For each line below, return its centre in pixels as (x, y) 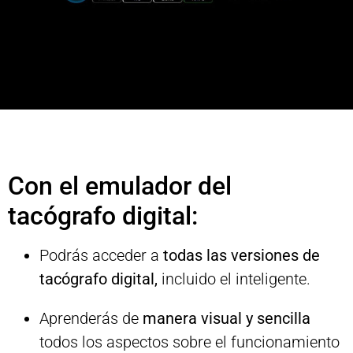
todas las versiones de (242, 256)
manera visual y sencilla (227, 319)
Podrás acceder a (101, 256)
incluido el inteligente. (234, 279)
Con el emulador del (120, 186)
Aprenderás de (91, 319)
